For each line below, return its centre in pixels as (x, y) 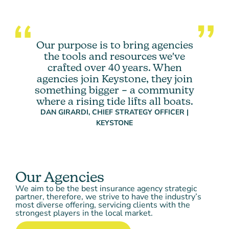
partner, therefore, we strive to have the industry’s (108, 197)
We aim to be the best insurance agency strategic (106, 188)
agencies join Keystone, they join (114, 78)
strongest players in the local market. (84, 213)
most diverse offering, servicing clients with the (103, 205)
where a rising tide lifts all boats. (114, 101)
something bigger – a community (114, 90)
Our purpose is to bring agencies (114, 45)
